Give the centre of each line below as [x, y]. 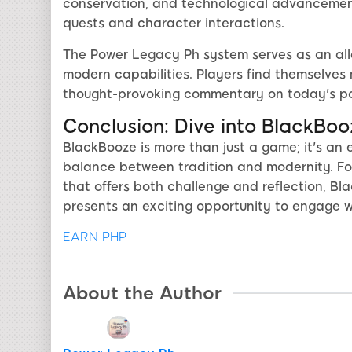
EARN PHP [94, 237]
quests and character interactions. [173, 24]
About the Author [142, 293]
